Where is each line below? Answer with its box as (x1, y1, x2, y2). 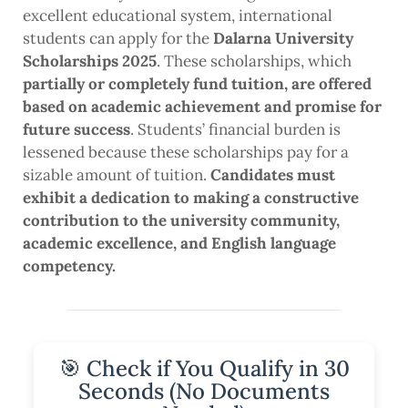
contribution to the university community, (23, 210, 340, 231)
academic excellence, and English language (23, 233, 336, 254)
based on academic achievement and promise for (23, 97, 382, 117)
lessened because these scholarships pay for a (23, 142, 349, 163)
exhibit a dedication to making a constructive (23, 188, 359, 209)
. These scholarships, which (157, 51, 352, 72)
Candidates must (210, 165, 335, 186)
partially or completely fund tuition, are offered (23, 74, 372, 95)
